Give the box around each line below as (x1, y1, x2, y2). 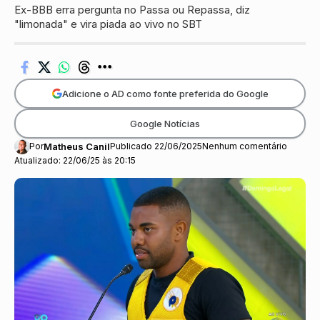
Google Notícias (129, 117, 200, 129)
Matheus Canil (44, 141, 110, 153)
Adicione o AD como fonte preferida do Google (61, 87, 269, 99)
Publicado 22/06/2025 (110, 141, 202, 152)
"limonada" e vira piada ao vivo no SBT (14, 17, 202, 31)
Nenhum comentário (202, 141, 287, 152)
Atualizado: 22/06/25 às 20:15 (14, 155, 136, 166)
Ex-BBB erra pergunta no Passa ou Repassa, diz (14, 3, 250, 16)
